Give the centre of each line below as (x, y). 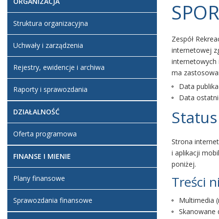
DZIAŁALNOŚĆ (36, 112)
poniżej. (184, 164)
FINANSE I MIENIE (42, 156)
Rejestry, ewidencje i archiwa (59, 67)
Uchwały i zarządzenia (48, 45)
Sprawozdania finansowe (53, 200)
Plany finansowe (39, 178)
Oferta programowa (45, 134)
